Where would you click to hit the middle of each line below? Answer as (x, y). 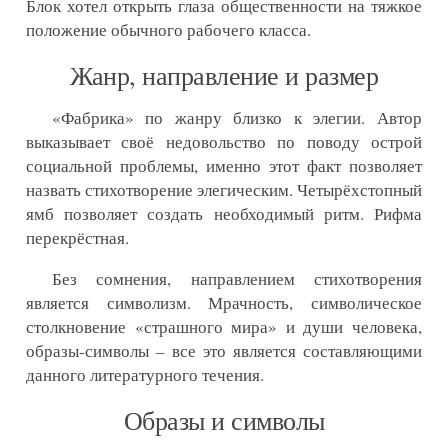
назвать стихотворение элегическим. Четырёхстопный (224, 190)
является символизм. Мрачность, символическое (224, 303)
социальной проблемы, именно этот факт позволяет (224, 166)
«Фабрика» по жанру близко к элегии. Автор (236, 118)
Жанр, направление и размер (224, 75)
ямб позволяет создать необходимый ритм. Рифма (224, 214)
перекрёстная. (77, 238)
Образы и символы (224, 420)
